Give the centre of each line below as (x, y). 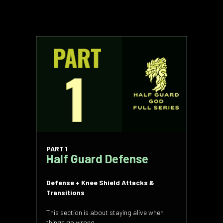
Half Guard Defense (97, 158)
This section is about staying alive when (105, 212)
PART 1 (57, 148)
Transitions (65, 192)
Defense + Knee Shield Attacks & (100, 182)
